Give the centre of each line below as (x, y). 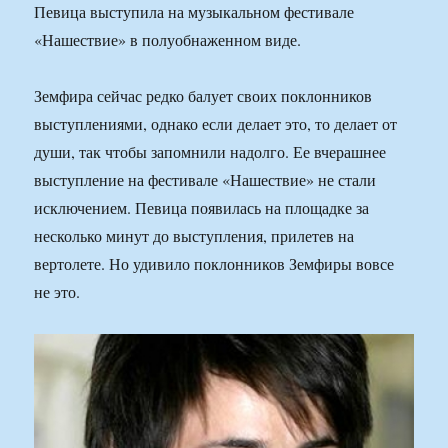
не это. (57, 291)
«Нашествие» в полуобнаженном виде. (168, 39)
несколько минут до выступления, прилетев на (194, 235)
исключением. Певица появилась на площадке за (202, 207)
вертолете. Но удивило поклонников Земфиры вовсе (214, 263)
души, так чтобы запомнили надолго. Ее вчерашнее (210, 151)
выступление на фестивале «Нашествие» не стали (205, 179)
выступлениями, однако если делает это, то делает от (216, 123)
